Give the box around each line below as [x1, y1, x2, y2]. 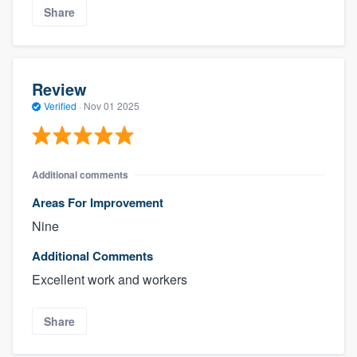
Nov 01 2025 [84, 99, 139, 113]
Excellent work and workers [32, 269, 187, 288]
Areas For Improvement [32, 193, 163, 211]
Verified [41, 99, 79, 113]
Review [32, 77, 87, 101]
